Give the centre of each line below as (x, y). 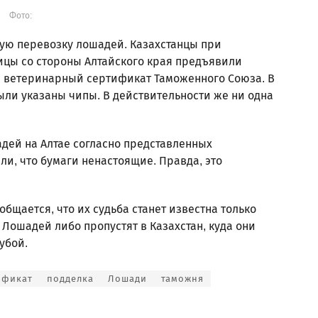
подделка (70, 278)
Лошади (127, 278)
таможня (182, 278)
